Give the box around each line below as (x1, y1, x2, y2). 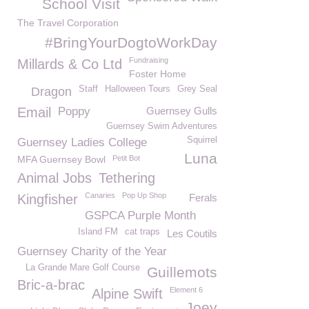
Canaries (85, 191, 115, 199)
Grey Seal (177, 84, 217, 94)
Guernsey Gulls (146, 105, 217, 117)
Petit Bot (112, 154, 140, 162)
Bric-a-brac (17, 277, 85, 292)
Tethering (99, 170, 155, 186)
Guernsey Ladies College (17, 136, 147, 149)
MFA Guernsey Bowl (17, 154, 106, 165)
